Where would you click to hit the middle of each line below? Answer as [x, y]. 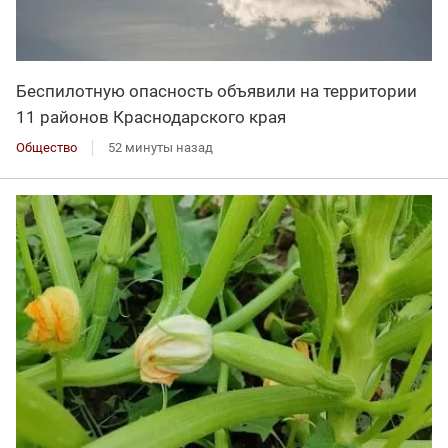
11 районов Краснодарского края [151, 117]
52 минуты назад [160, 148]
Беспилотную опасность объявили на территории [216, 91]
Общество [46, 148]
